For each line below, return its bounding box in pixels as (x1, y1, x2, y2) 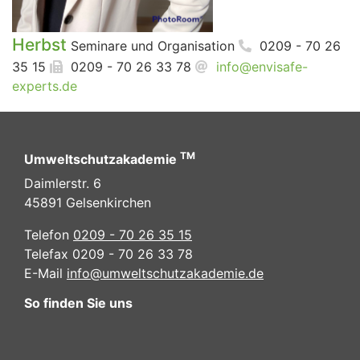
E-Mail (24, 265, 67, 281)
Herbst (12, 35, 67, 55)
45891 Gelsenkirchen (24, 194, 151, 211)
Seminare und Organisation (71, 38, 235, 54)
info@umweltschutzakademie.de (67, 265, 264, 281)
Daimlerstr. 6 (24, 175, 101, 191)
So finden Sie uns (24, 295, 133, 311)
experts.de (12, 78, 77, 94)
